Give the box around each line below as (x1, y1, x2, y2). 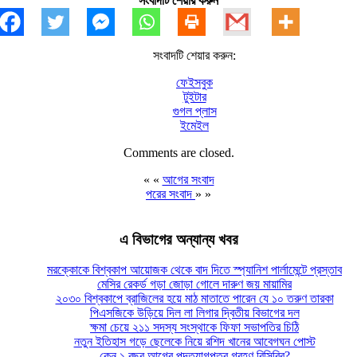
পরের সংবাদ (146, 186, 195, 201)
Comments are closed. (123, 145, 234, 159)
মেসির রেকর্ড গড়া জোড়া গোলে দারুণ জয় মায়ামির (97, 277, 292, 292)
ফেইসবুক (176, 75, 213, 89)
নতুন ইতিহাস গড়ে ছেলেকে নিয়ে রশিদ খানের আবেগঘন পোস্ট (73, 335, 316, 349)
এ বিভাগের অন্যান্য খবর (119, 230, 238, 248)
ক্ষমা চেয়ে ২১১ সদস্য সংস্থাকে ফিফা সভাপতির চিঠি (90, 320, 299, 335)
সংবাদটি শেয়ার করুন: (153, 48, 236, 62)
